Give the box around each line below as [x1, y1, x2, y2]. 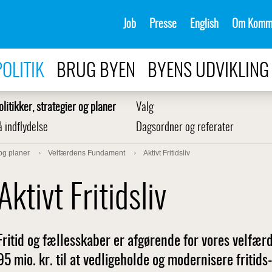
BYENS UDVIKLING [148, 62, 269, 81]
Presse [149, 18, 177, 30]
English [190, 18, 219, 30]
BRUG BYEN [56, 62, 135, 81]
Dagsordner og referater [136, 122, 234, 134]
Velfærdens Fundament [48, 149, 125, 157]
